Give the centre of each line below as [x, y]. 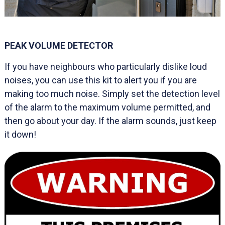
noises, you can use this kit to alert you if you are [101, 80]
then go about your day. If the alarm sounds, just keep [110, 121]
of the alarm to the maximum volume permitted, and [107, 107]
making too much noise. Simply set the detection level [112, 93]
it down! [20, 134]
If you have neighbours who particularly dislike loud [106, 66]
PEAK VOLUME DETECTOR [59, 45]
